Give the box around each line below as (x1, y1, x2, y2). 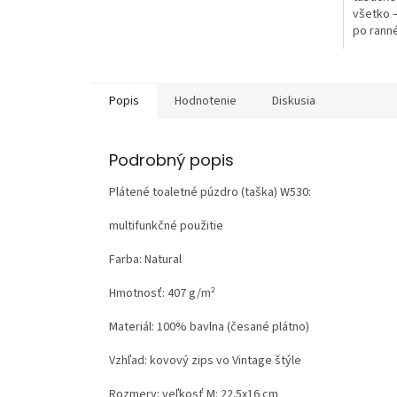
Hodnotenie (175, 91, 237, 110)
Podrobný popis (109, 148, 234, 171)
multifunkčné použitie (109, 216, 223, 235)
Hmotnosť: (109, 284, 167, 302)
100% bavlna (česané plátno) (157, 317, 309, 336)
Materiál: (109, 317, 157, 336)
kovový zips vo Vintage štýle (150, 351, 301, 370)
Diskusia (272, 91, 315, 110)
